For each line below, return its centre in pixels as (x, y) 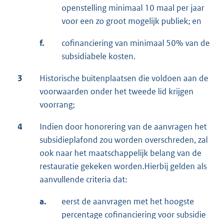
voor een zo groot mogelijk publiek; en (131, 21)
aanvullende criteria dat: (83, 180)
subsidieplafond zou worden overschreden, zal (124, 140)
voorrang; (57, 105)
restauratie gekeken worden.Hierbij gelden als (123, 166)
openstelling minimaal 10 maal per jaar (133, 8)
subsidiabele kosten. (99, 56)
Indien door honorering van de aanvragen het (123, 127)
